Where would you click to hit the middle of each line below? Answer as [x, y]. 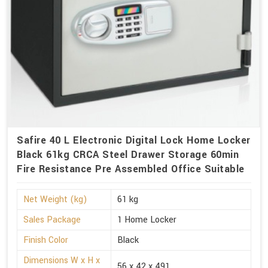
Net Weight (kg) [55, 200]
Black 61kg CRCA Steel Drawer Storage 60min [128, 155]
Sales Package [52, 220]
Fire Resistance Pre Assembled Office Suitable [131, 169]
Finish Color [46, 240]
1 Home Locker [147, 220]
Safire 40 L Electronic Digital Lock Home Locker [134, 141]
